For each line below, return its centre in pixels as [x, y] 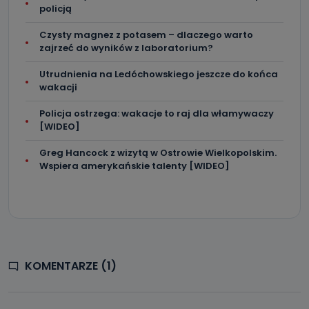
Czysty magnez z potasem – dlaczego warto [146, 35]
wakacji [58, 87]
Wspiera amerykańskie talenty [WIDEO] [134, 166]
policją [56, 9]
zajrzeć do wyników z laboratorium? [126, 48]
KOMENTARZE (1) [71, 266]
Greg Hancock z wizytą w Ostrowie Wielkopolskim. [158, 153]
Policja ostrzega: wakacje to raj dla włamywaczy [157, 113]
